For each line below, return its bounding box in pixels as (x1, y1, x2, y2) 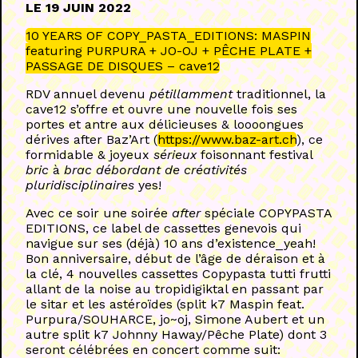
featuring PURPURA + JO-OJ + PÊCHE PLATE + (26, 43, 312, 59)
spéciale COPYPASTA (201, 205, 332, 221)
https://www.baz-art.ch (157, 132, 296, 148)
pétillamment (149, 86, 233, 102)
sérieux (153, 147, 197, 163)
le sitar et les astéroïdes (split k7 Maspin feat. (26, 296, 304, 312)
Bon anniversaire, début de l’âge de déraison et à (26, 251, 325, 267)
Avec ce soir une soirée (26, 205, 172, 221)
